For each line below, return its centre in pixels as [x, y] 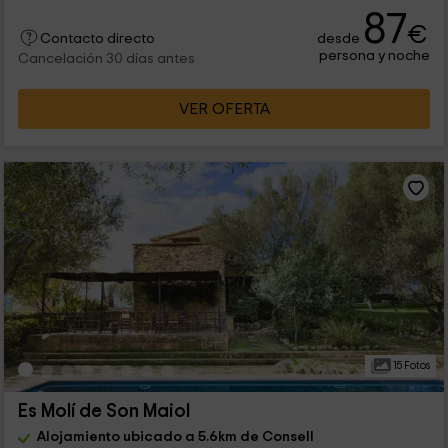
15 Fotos [410, 365]
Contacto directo [97, 38]
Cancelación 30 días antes [106, 58]
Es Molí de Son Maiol [103, 411]
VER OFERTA [224, 108]
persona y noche [375, 55]
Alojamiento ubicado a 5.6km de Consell [175, 436]
